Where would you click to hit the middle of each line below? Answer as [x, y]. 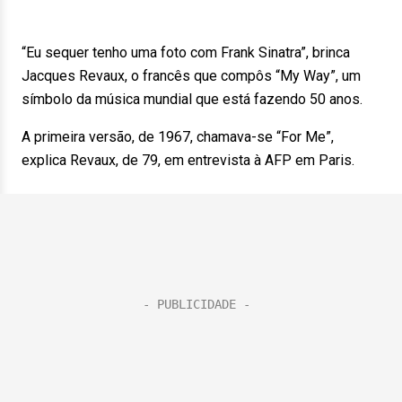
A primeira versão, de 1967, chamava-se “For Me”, [178, 137]
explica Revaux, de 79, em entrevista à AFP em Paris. [188, 160]
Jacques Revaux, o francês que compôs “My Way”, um [191, 76]
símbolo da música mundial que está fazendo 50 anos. [192, 99]
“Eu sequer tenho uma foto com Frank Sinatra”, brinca [186, 52]
